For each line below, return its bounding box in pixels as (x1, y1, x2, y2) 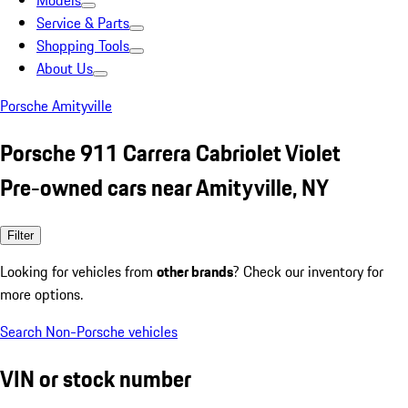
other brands (157, 260, 233, 282)
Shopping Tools (36, 35, 129, 56)
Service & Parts (36, 12, 129, 34)
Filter (7, 228, 34, 242)
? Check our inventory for (233, 260, 383, 282)
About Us (36, 57, 93, 79)
